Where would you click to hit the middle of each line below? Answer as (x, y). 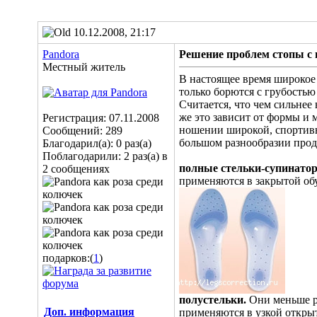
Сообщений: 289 (82, 131)
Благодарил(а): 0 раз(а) (97, 143)
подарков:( (68, 258)
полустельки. (213, 300)
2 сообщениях (76, 169)
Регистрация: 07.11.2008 (101, 118)
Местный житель (84, 67)
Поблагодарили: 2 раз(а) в (105, 156)
